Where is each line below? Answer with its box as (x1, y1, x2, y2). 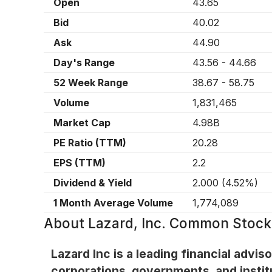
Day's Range (53, 56, 115, 69)
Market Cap (53, 117, 110, 129)
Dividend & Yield (53, 177, 132, 189)
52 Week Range (53, 76, 128, 89)
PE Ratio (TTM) (53, 137, 126, 149)
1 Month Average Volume (53, 197, 173, 209)
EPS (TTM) (53, 157, 106, 169)
